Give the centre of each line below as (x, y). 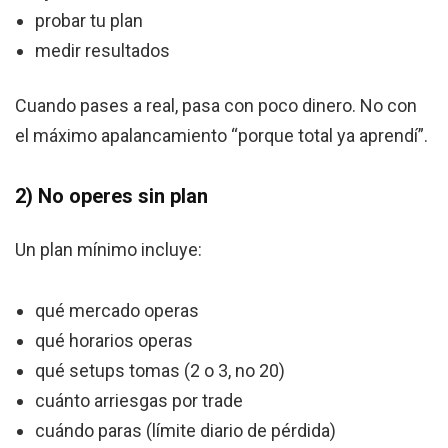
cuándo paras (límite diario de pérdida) (185, 431)
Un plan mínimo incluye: (108, 250)
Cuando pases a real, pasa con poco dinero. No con (216, 106)
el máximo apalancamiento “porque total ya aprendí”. (221, 136)
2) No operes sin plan (111, 196)
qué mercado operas (117, 311)
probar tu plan (89, 21)
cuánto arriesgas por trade (139, 401)
